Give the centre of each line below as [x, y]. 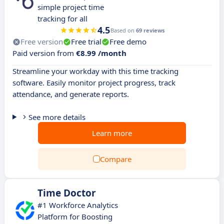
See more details [57, 117]
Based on [123, 30]
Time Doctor [67, 193]
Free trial [86, 41]
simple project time [71, 7]
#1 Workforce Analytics [78, 205]
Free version [42, 41]
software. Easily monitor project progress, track [94, 82]
